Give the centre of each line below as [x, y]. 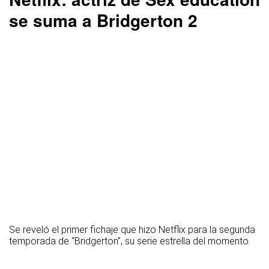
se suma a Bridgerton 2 [103, 20]
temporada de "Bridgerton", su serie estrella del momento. [130, 241]
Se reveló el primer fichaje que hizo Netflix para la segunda [132, 230]
